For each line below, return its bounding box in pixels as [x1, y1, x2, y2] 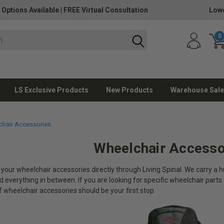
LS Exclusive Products [14, 86, 88, 94]
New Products [106, 86, 153, 94]
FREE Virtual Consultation [63, 6, 148, 14]
